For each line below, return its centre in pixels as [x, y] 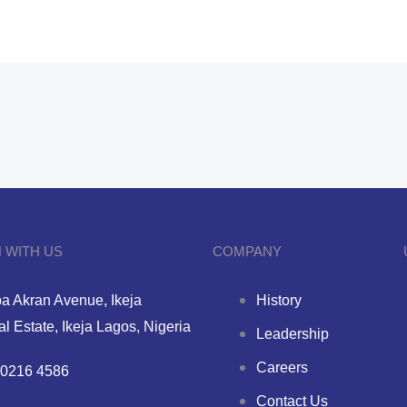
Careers [282, 368]
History [279, 301]
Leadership [293, 334]
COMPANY [247, 251]
